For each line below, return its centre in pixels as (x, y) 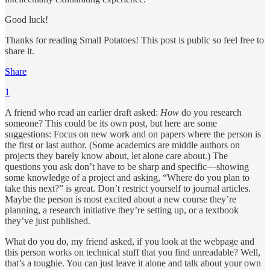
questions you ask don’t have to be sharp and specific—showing (127, 166)
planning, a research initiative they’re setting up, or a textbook (122, 210)
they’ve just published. (48, 221)
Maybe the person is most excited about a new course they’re (121, 199)
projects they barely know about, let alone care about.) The (116, 155)
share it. (20, 51)
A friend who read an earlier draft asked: (83, 112)
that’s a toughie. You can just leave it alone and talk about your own (133, 263)
